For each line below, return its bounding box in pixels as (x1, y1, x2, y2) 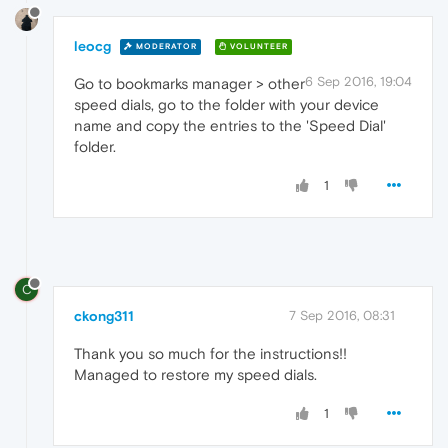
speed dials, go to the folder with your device (74, 95, 379, 113)
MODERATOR (133, 42, 197, 52)
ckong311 (74, 308, 134, 325)
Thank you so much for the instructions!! (74, 345, 347, 363)
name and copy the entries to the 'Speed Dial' (74, 116, 386, 134)
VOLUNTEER (227, 42, 288, 52)
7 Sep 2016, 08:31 (289, 308, 395, 324)
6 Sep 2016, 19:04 (305, 73, 412, 89)
